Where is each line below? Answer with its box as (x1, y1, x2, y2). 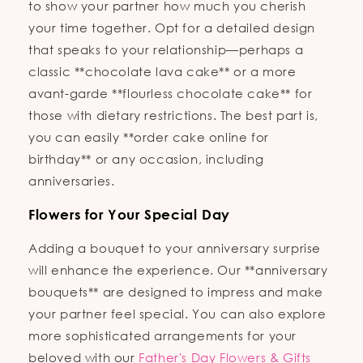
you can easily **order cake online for (28, 129, 269, 146)
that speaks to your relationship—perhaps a (28, 41, 304, 58)
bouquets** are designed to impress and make (28, 284, 323, 301)
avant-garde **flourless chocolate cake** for (28, 85, 313, 102)
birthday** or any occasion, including (28, 151, 264, 168)
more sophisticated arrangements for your (28, 327, 297, 344)
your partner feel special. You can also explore (28, 305, 327, 322)
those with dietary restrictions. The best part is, (28, 107, 319, 124)
